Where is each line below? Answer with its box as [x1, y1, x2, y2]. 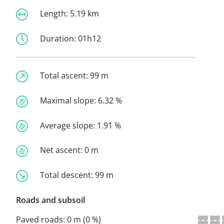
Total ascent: [40, 70, 90, 81]
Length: [40, 7, 70, 19]
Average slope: [40, 119, 97, 131]
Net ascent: [40, 144, 84, 156]
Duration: [40, 32, 78, 44]
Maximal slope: [40, 95, 98, 106]
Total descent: [40, 169, 95, 181]
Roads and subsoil [16, 194, 85, 205]
